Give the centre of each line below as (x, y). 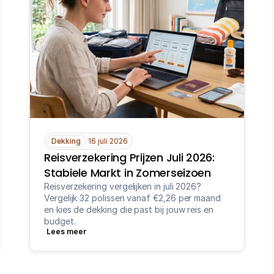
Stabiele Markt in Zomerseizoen (128, 173)
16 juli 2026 (108, 141)
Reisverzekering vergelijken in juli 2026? (123, 186)
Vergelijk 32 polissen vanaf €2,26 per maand (132, 198)
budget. (60, 221)
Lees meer (66, 231)
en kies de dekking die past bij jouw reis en (129, 209)
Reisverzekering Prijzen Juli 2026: (129, 157)
